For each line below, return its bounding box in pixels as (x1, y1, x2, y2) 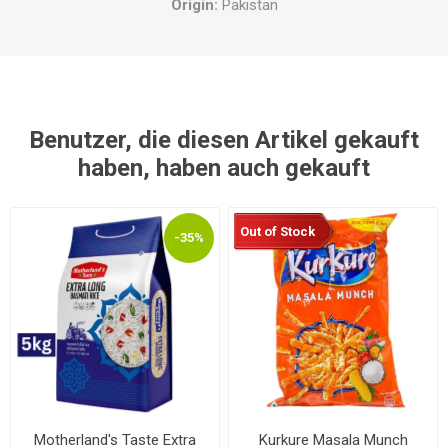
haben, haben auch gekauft (78, 154, 370, 183)
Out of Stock (239, 223, 315, 239)
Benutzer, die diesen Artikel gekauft (29, 126, 419, 155)
